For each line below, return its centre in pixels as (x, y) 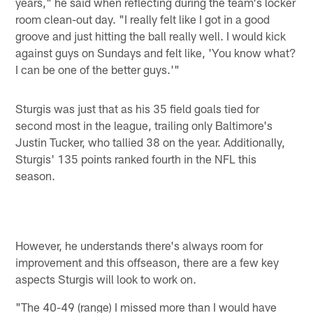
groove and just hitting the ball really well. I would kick (151, 35)
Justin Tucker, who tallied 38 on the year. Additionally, (151, 141)
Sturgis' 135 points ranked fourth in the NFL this (136, 158)
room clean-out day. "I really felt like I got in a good (143, 19)
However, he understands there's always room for (139, 246)
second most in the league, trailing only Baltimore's (144, 125)
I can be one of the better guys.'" (98, 69)
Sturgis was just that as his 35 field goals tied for (138, 108)
